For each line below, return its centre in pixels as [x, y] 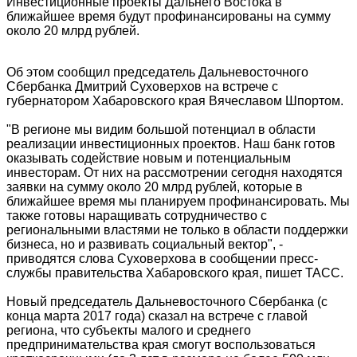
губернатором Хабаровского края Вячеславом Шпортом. [175, 101]
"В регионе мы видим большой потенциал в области [161, 130]
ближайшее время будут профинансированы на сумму [169, 17]
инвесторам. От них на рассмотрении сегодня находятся [175, 173]
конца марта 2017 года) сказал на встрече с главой [157, 316]
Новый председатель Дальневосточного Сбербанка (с [167, 302]
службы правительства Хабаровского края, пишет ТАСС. [175, 273]
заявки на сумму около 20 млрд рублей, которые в [155, 187]
